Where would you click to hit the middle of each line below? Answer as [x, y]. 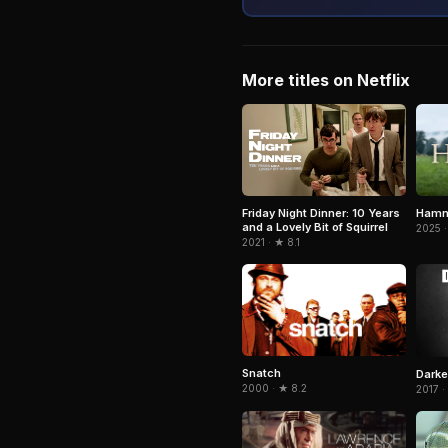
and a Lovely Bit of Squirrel [315, 227]
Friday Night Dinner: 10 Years [321, 213]
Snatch [261, 373]
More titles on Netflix [326, 80]
